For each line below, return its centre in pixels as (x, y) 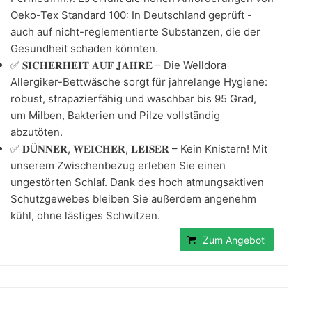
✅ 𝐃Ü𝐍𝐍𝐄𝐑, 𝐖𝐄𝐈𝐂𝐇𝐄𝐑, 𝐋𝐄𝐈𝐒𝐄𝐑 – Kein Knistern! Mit (139, 148)
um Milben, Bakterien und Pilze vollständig (115, 115)
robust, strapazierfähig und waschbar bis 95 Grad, (133, 98)
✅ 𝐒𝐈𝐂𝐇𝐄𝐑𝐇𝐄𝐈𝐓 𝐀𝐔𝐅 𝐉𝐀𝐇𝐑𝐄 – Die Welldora (118, 65)
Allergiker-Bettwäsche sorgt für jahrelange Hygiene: (139, 81)
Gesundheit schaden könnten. (84, 48)
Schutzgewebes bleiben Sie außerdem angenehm (133, 198)
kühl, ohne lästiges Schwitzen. (85, 215)
